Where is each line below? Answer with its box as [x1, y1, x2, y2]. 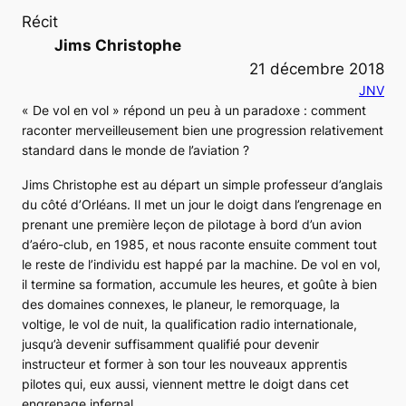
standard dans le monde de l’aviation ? [22, 141, 249, 158]
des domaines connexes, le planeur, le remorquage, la [22, 295, 340, 312]
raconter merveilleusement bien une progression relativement [22, 121, 383, 138]
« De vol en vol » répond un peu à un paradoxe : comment [22, 101, 366, 118]
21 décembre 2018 [249, 59, 384, 78]
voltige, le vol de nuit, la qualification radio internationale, [22, 315, 357, 332]
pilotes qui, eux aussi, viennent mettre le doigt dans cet [22, 375, 349, 391]
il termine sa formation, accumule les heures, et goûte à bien [22, 275, 377, 292]
